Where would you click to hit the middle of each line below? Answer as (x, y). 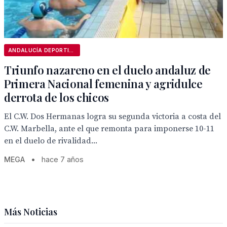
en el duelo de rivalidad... (51, 141)
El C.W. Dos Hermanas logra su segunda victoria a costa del (112, 117)
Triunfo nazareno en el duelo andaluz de (108, 70)
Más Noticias (31, 212)
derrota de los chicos (57, 97)
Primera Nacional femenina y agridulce (103, 84)
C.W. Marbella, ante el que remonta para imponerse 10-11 (109, 129)
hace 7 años (63, 159)
